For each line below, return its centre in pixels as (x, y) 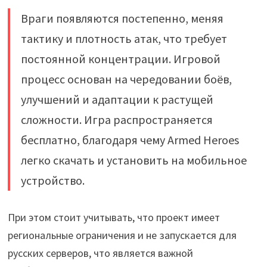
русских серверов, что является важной (100, 253)
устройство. (52, 180)
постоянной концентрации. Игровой (120, 58)
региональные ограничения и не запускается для (122, 235)
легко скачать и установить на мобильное (133, 160)
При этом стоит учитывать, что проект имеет (114, 217)
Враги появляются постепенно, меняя (122, 18)
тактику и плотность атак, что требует (124, 38)
